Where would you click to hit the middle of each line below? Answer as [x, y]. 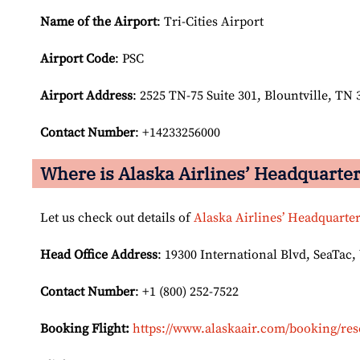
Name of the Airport [98, 22]
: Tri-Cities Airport [210, 22]
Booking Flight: [85, 329]
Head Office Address [99, 255]
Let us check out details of [117, 218]
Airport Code [78, 59]
